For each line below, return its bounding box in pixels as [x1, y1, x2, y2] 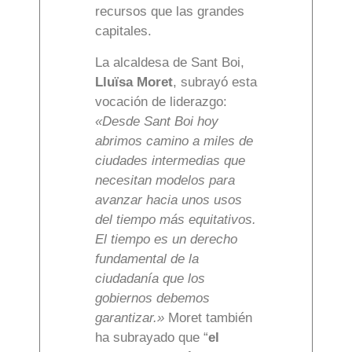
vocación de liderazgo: [95, 94, 227, 110]
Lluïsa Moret [95, 75, 173, 90]
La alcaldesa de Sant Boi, [95, 55, 244, 71]
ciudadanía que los [95, 271, 205, 287]
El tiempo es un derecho [95, 232, 237, 247]
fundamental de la [95, 251, 199, 267]
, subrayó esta [173, 75, 257, 90]
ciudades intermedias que [95, 153, 245, 169]
